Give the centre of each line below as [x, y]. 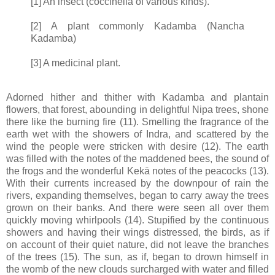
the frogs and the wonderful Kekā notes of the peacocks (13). [137, 171]
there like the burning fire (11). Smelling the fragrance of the [137, 122]
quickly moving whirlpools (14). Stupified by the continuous [137, 220]
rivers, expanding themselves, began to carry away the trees [137, 195]
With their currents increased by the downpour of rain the [137, 183]
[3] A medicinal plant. [76, 63]
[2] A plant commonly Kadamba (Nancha [137, 26]
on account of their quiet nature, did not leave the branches [137, 244]
